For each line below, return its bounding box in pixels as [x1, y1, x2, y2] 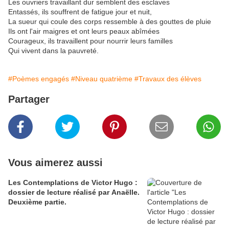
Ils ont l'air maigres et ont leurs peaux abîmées [8, 27, 159, 35]
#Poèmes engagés [8, 75, 69, 83]
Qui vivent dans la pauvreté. [8, 47, 99, 55]
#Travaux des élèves [134, 75, 201, 83]
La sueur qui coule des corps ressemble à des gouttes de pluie [8, 17, 211, 26]
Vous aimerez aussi [8, 157, 103, 168]
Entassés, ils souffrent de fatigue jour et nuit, [8, 8, 152, 16]
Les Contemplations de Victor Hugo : [8, 178, 138, 187]
